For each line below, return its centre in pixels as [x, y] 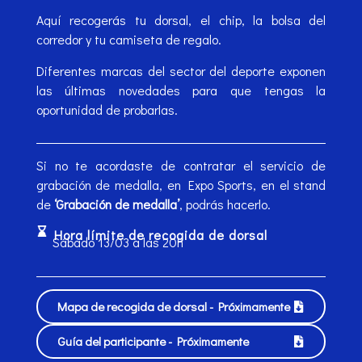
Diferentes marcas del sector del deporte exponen [181, 70]
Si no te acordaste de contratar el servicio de [181, 166]
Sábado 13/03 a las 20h [118, 242]
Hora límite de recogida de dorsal [161, 235]
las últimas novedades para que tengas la [181, 90]
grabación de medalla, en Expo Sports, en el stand [181, 185]
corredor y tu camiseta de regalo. [128, 40]
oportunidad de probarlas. [107, 109]
